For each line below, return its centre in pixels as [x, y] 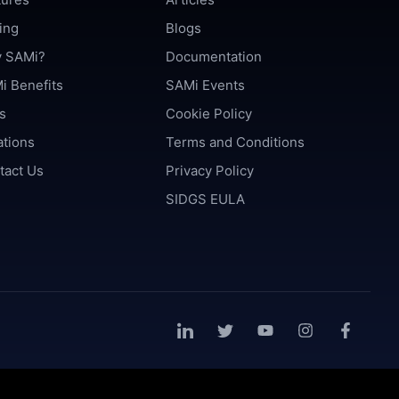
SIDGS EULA [206, 199]
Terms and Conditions [236, 142]
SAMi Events [206, 85]
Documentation [214, 57]
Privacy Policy [210, 171]
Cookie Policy [209, 114]
